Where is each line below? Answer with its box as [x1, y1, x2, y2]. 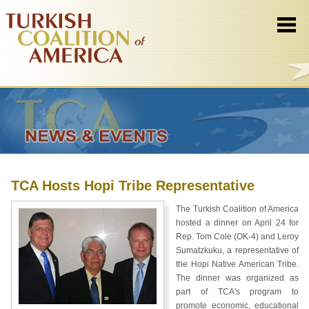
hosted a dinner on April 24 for [176, 218, 299, 228]
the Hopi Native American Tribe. [176, 259, 299, 269]
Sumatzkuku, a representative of [176, 246, 299, 255]
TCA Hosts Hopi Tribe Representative [11, 178, 255, 193]
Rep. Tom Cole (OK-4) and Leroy [176, 232, 299, 241]
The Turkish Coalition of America [176, 204, 299, 214]
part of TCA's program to [176, 287, 299, 297]
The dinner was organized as [176, 273, 299, 283]
